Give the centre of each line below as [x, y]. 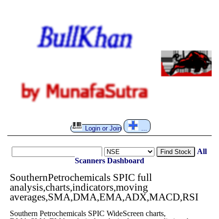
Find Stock [176, 152]
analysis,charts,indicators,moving [79, 187]
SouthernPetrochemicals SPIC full [81, 177]
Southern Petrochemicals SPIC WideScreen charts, [88, 213]
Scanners [90, 160]
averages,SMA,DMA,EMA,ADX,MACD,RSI [104, 197]
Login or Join [102, 128]
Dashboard [125, 160]
